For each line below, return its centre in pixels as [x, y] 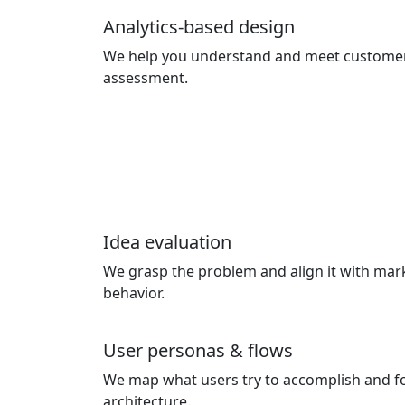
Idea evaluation [167, 242]
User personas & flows [198, 350]
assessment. [146, 78]
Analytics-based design [199, 27]
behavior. [134, 293]
